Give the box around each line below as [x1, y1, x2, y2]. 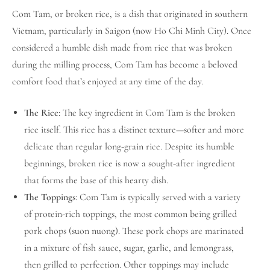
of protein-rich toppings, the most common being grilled [24, 207, 237, 220]
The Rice [24, 106, 58, 119]
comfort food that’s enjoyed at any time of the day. [12, 75, 203, 87]
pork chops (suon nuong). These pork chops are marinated [24, 224, 243, 237]
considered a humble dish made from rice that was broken [12, 41, 232, 54]
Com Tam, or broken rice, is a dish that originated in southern [12, 7, 248, 20]
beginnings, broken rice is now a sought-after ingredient [24, 157, 235, 169]
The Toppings [24, 190, 75, 203]
